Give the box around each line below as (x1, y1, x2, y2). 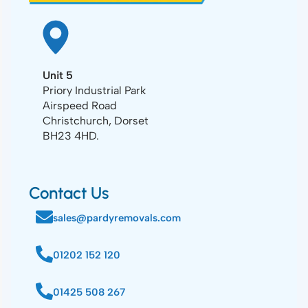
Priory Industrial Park (43, 84, 146, 97)
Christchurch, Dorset (43, 114, 148, 127)
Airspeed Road (43, 99, 117, 112)
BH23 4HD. (43, 129, 99, 142)
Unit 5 (43, 69, 73, 82)
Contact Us (29, 183, 109, 203)
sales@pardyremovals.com (53, 212, 181, 224)
